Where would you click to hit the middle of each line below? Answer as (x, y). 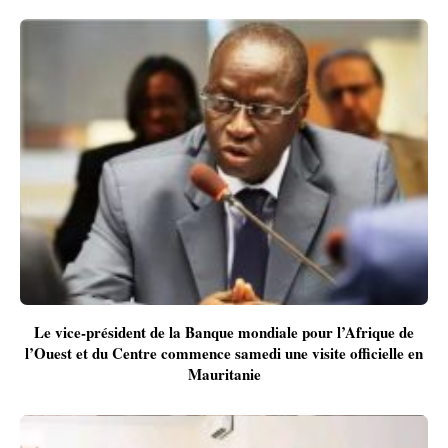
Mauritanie (224, 373)
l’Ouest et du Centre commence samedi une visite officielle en (224, 352)
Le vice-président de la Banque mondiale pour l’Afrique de (224, 331)
